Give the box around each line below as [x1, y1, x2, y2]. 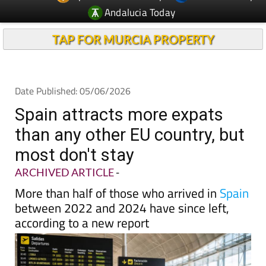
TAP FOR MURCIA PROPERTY [52, 32, 214, 46]
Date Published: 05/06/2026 [15, 84, 131, 98]
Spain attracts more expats [15, 104, 223, 125]
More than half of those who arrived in [15, 183, 220, 202]
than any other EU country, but [15, 125, 245, 145]
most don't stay [15, 145, 134, 165]
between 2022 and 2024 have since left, [15, 198, 229, 217]
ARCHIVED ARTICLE [15, 166, 114, 179]
